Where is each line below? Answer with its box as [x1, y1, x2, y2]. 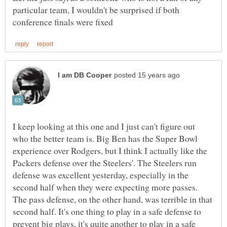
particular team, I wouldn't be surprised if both [13, 3, 179, 16]
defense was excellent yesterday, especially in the [13, 168, 188, 181]
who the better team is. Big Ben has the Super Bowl [13, 132, 198, 144]
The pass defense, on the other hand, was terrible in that [13, 193, 212, 205]
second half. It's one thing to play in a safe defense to [13, 205, 201, 217]
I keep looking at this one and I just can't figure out [13, 120, 195, 132]
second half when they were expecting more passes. [13, 180, 198, 193]
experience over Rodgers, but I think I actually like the [13, 144, 207, 157]
